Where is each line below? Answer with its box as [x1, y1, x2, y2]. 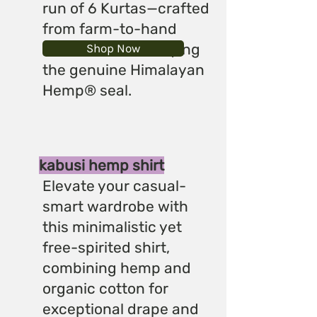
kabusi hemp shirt [39, 156, 164, 174]
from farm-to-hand [42, 19, 177, 38]
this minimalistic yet [42, 217, 182, 236]
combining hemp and [42, 258, 191, 277]
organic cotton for [42, 279, 168, 297]
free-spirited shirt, [42, 238, 170, 256]
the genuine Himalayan [42, 60, 204, 79]
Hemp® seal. [42, 81, 132, 99]
